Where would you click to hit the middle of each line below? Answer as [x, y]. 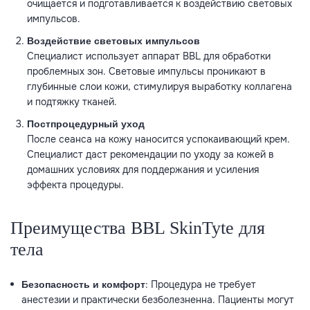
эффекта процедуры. [75, 185]
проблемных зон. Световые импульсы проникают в [146, 72]
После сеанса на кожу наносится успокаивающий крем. [158, 139]
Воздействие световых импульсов [113, 41]
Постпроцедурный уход [86, 124]
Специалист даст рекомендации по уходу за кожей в [151, 155]
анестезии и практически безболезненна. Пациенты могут [158, 300]
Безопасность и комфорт [83, 285]
